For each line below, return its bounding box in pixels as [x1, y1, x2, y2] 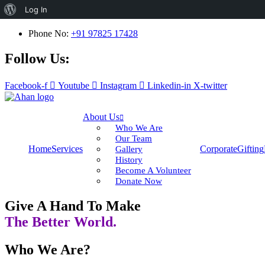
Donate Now [115, 176, 162, 186]
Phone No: [28, 28, 71, 38]
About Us [83, 111, 119, 122]
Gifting [237, 143, 264, 154]
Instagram [100, 80, 137, 91]
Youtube [58, 80, 89, 91]
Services [51, 143, 83, 154]
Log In [25, 5, 47, 14]
